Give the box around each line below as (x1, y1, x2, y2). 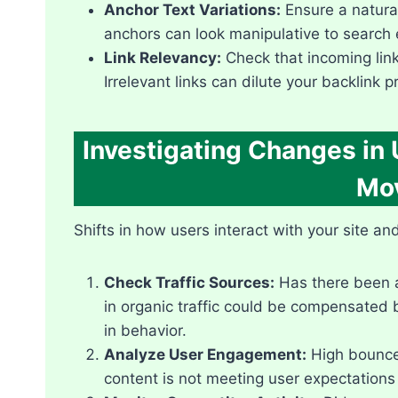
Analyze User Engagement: (104, 345, 306, 363)
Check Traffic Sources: (104, 273, 275, 291)
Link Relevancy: (104, 48, 221, 67)
